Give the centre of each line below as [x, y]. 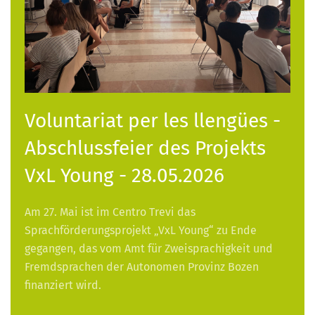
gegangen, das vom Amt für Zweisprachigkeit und [149, 248]
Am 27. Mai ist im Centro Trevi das [110, 212]
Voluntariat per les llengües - [153, 120]
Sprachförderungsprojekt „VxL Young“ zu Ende [141, 230]
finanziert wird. [63, 285]
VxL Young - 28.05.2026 [124, 175]
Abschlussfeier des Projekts [145, 148]
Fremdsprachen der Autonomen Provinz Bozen [142, 266]
